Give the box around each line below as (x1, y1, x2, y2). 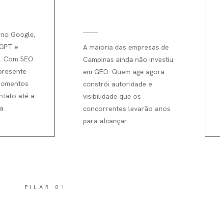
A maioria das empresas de (83, 42, 169, 52)
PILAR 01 (25, 183, 66, 191)
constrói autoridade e (83, 79, 152, 88)
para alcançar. (83, 116, 128, 125)
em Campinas (83, 6, 141, 19)
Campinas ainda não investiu (83, 55, 173, 64)
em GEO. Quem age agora (83, 67, 165, 76)
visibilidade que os (83, 91, 141, 101)
